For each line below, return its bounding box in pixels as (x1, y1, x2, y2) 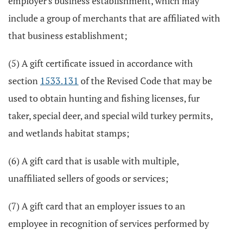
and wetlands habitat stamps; (8, 127, 129, 139)
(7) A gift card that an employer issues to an (8, 200, 185, 212)
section (8, 74, 40, 87)
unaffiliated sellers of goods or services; (8, 172, 168, 184)
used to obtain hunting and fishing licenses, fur (8, 92, 200, 104)
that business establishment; (8, 29, 127, 42)
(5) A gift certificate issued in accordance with (8, 57, 193, 69)
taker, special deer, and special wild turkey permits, (8, 109, 213, 122)
